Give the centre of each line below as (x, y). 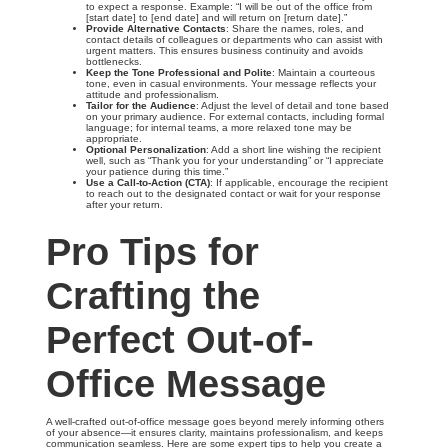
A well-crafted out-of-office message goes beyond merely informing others (215, 421)
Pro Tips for (152, 252)
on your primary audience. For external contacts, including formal (235, 116)
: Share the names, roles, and (295, 28)
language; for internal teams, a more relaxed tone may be (219, 127)
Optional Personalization (146, 149)
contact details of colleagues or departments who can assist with (234, 39)
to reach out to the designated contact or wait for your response (233, 193)
